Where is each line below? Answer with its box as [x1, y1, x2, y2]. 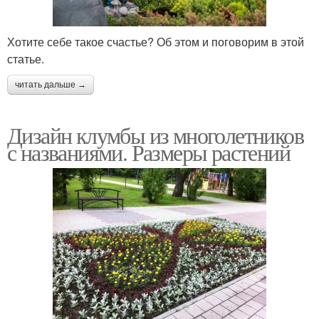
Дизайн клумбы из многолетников [7, 119, 303, 150]
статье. [7, 50, 44, 67]
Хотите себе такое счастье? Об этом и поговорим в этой [7, 33, 304, 50]
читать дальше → [15, 79, 86, 90]
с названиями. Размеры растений [7, 136, 290, 167]
